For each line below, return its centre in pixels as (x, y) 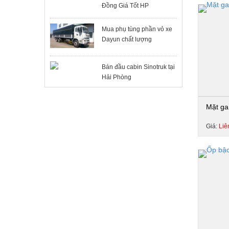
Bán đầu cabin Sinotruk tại (138, 67)
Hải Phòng (116, 77)
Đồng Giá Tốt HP (125, 6)
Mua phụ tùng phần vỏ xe (137, 29)
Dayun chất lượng (127, 39)
